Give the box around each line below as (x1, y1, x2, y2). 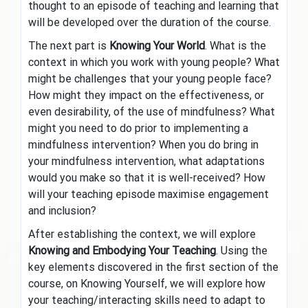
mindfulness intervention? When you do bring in (28, 138, 258, 152)
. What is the (205, 39, 266, 53)
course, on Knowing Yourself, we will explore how (28, 277, 265, 291)
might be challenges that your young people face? (28, 72, 272, 86)
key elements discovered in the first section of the (28, 261, 278, 274)
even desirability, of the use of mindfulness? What (28, 105, 275, 119)
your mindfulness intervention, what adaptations (28, 155, 265, 168)
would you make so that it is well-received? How (28, 171, 265, 185)
